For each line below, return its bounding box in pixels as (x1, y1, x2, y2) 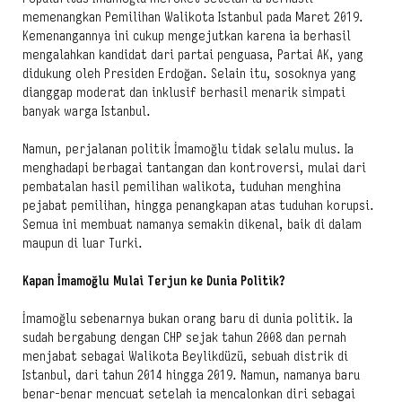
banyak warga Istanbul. (22, 102, 151, 119)
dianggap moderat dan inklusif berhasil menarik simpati (22, 83, 345, 100)
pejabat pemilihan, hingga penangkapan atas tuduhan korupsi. (22, 197, 374, 214)
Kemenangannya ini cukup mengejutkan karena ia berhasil (22, 27, 351, 44)
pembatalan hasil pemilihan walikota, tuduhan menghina (22, 178, 341, 195)
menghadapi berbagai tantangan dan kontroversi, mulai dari (22, 159, 366, 176)
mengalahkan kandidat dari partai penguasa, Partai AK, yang (22, 46, 363, 63)
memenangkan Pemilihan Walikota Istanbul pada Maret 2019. (22, 8, 363, 25)
